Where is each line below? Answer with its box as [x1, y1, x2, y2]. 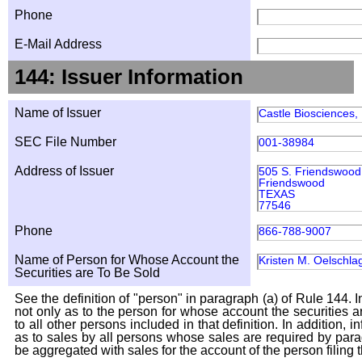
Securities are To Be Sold [15, 266, 160, 280]
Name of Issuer [15, 106, 101, 120]
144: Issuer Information [15, 65, 243, 89]
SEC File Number [15, 135, 116, 149]
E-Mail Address [15, 37, 102, 52]
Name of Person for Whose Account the [15, 253, 239, 267]
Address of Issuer [15, 164, 114, 179]
